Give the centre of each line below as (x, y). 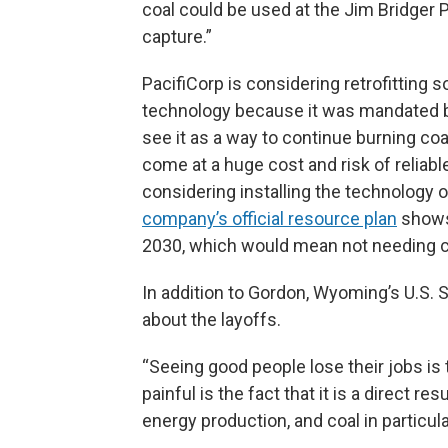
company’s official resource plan (269, 218)
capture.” (177, 36)
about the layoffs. (211, 319)
